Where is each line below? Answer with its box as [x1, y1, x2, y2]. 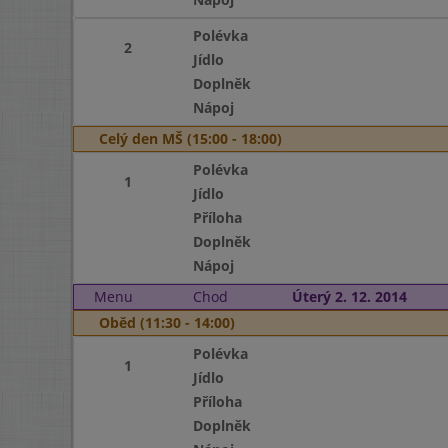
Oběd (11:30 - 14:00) [99, 313, 235, 332]
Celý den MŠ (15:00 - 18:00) [99, 129, 282, 148]
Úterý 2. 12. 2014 [291, 287, 407, 306]
